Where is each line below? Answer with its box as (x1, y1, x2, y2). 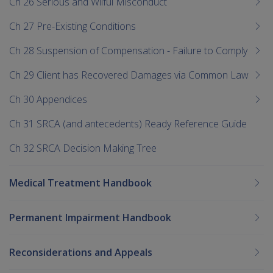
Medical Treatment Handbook (9, 175, 152, 190)
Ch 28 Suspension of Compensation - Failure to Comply (9, 43, 247, 57)
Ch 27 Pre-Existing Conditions (9, 19, 136, 33)
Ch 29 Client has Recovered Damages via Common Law (9, 68, 249, 82)
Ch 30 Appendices (9, 92, 87, 106)
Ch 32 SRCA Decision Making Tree (9, 141, 157, 155)
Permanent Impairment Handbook (9, 210, 171, 224)
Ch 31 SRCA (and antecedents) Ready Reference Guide (9, 116, 247, 130)
